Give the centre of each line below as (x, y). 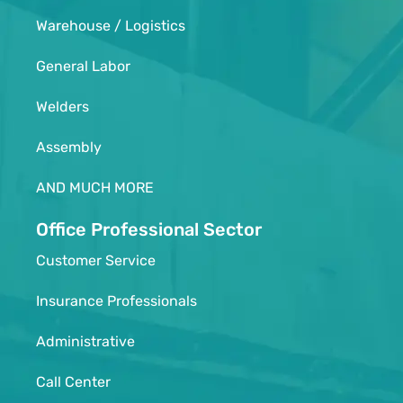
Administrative (85, 341)
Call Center (73, 382)
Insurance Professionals (116, 301)
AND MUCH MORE (95, 188)
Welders (63, 107)
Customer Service (96, 260)
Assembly (69, 147)
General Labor (83, 66)
